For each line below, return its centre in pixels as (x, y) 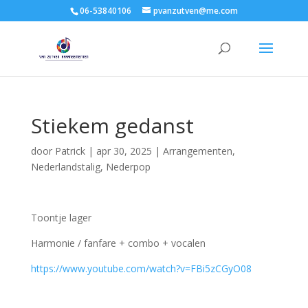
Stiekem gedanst (112, 125)
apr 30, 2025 (124, 151)
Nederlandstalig (65, 167)
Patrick (70, 151)
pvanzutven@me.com (195, 11)
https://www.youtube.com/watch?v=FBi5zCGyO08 (141, 268)
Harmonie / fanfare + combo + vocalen (118, 243)
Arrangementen (197, 151)
